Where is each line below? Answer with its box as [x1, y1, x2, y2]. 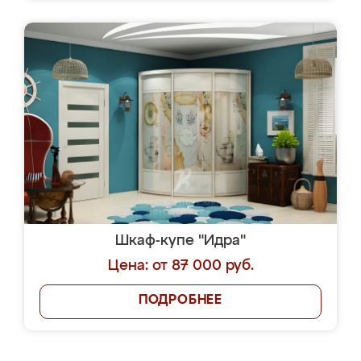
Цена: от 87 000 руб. [107, 259, 254, 273]
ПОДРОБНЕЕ [138, 294, 223, 307]
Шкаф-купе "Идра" [115, 234, 246, 248]
